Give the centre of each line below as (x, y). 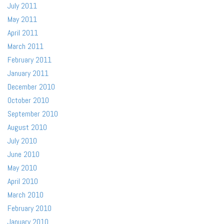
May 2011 (22, 19)
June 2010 (23, 154)
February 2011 (29, 60)
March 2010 (25, 195)
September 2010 (33, 114)
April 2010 (23, 181)
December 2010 (31, 87)
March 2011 (25, 46)
